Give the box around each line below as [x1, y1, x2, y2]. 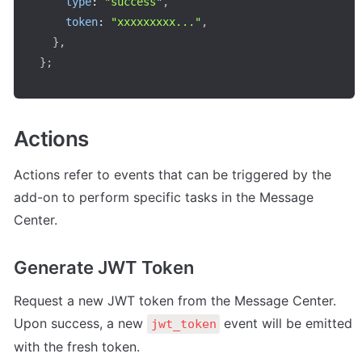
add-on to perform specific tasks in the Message [14, 189, 314, 206]
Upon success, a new [14, 314, 147, 331]
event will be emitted [220, 314, 352, 331]
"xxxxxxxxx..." [111, 15, 201, 28]
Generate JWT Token [14, 256, 194, 278]
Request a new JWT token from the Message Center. [14, 292, 336, 309]
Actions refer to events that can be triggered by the [14, 166, 331, 183]
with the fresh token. [14, 338, 140, 355]
